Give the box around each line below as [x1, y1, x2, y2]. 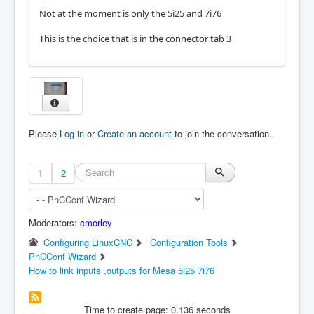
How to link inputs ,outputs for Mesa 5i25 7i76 [29, 263, 214, 277]
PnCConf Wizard [29, 249, 96, 263]
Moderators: [29, 215, 80, 229]
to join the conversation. [172, 126, 272, 140]
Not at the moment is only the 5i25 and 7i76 [39, 7, 221, 20]
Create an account [97, 126, 172, 140]
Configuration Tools [149, 235, 228, 249]
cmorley [80, 215, 112, 229]
